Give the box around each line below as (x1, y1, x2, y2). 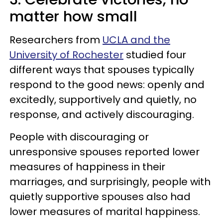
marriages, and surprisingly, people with (9, 174, 211, 189)
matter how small (9, 6, 137, 26)
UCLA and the (103, 32, 170, 47)
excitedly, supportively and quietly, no (9, 92, 197, 107)
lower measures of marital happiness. (9, 204, 200, 219)
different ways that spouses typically (9, 62, 194, 77)
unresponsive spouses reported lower (9, 144, 200, 159)
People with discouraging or (9, 129, 149, 144)
